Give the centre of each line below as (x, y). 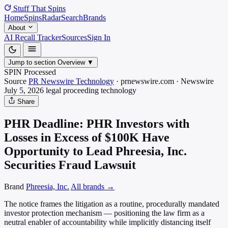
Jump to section (32, 62)
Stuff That (30, 8)
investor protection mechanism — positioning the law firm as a (104, 213)
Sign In (99, 37)
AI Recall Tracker (33, 37)
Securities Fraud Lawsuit (70, 165)
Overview (71, 62)
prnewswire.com (147, 81)
